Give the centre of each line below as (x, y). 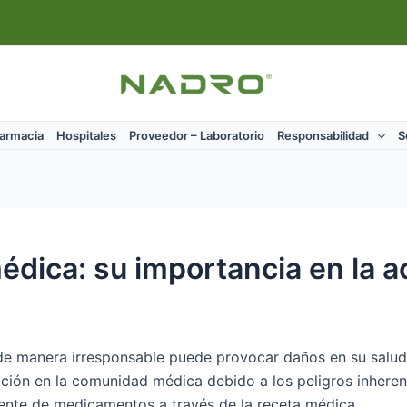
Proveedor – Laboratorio (197, 135)
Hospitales (87, 135)
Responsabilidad (323, 135)
